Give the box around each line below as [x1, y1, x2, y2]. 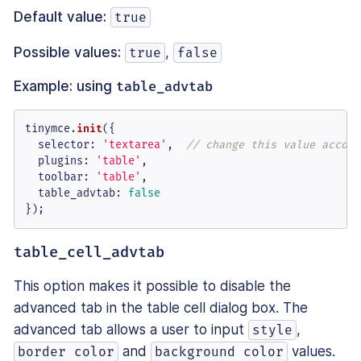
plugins [37, 154, 83, 168]
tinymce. [24, 122, 77, 136]
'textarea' [102, 138, 167, 152]
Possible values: [14, 44, 121, 61]
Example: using [14, 78, 116, 95]
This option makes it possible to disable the [14, 277, 291, 294]
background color [155, 343, 284, 359]
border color [18, 343, 115, 359]
